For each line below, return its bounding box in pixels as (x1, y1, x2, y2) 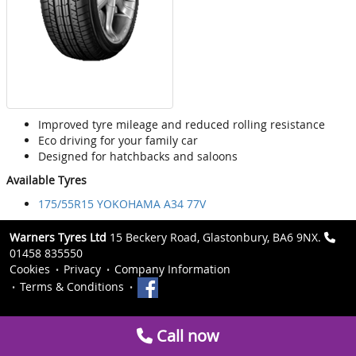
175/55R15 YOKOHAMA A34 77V (38, 196, 206, 212)
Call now (153, 325, 219, 346)
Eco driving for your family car (38, 133, 198, 149)
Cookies (10, 261, 50, 277)
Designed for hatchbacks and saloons (38, 149, 238, 164)
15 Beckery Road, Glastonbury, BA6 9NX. (106, 230, 324, 246)
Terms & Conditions (20, 279, 124, 295)
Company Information (114, 261, 230, 277)
